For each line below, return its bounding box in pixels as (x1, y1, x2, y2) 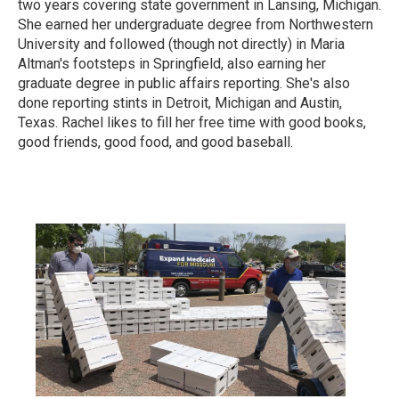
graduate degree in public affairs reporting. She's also (18, 75, 350, 92)
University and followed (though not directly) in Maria (18, 36, 345, 53)
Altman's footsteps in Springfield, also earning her (18, 55, 326, 72)
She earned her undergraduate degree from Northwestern (18, 16, 373, 33)
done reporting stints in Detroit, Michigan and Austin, (18, 94, 342, 111)
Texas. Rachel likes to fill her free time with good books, (18, 114, 366, 131)
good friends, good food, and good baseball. (18, 134, 293, 151)
